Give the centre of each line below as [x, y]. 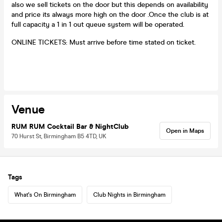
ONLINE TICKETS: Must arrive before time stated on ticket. [104, 42]
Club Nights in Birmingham [129, 194]
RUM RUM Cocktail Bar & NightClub [70, 126]
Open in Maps [185, 131]
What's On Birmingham [45, 194]
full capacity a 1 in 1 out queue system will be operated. [98, 24]
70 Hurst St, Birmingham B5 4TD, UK [59, 136]
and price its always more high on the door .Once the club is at [110, 14]
